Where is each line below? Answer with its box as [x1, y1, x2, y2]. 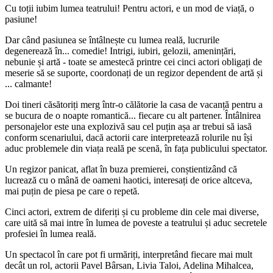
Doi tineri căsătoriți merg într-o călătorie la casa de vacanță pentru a [5, 99, 263, 110]
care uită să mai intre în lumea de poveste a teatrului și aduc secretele [5, 217, 267, 228]
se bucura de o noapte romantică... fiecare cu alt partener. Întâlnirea [5, 110, 261, 121]
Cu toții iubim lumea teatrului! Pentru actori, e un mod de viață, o [5, 2, 254, 13]
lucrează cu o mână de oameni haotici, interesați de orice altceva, [5, 174, 252, 185]
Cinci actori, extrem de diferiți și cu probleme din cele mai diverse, [5, 206, 259, 217]
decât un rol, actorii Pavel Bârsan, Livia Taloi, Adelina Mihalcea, [5, 260, 253, 271]
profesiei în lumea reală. [5, 228, 96, 239]
